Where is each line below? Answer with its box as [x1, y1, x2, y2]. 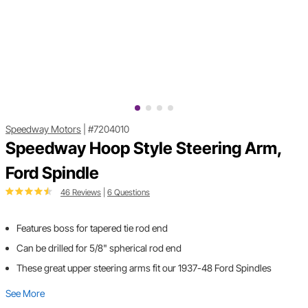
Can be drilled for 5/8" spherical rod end [16, 242, 181, 254]
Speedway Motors [5, 123, 81, 135]
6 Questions [107, 187, 150, 198]
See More [5, 287, 45, 300]
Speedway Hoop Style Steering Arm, [5, 138, 282, 159]
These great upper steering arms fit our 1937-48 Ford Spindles [16, 262, 272, 274]
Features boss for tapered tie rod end [16, 222, 168, 234]
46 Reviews [60, 187, 101, 198]
